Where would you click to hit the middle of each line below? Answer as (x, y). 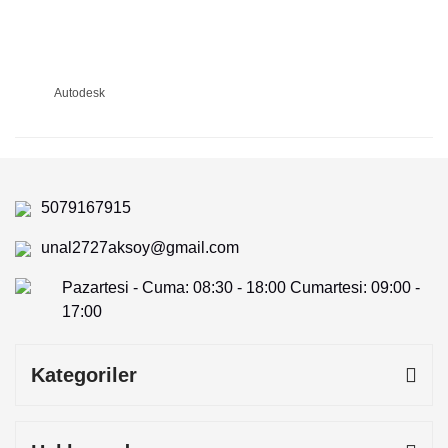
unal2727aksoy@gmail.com (140, 247)
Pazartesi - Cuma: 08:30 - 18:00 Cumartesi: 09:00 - (240, 287)
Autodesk (80, 92)
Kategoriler (84, 374)
